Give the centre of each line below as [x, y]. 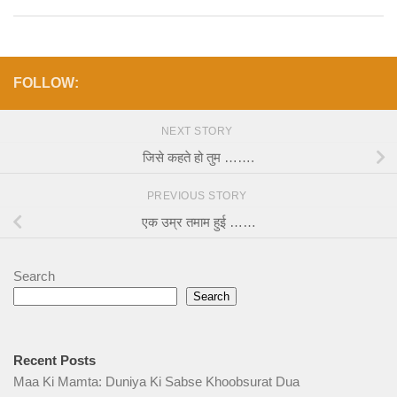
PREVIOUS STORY [198, 196]
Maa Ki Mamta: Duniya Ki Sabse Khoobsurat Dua [156, 382]
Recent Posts [54, 361]
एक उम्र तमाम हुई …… [198, 222]
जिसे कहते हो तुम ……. [198, 157]
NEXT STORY [198, 132]
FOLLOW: [46, 83]
